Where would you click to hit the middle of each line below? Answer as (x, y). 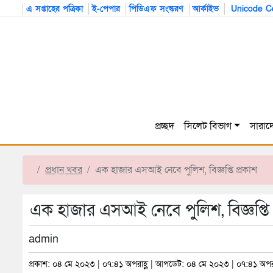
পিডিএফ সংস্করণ (156, 9)
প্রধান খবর (64, 170)
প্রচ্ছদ (164, 126)
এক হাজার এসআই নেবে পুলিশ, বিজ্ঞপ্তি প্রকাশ (176, 170)
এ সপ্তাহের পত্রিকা (55, 9)
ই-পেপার (106, 9)
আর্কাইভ (206, 9)
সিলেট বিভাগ (207, 126)
